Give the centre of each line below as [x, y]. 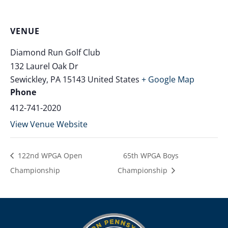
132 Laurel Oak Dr [44, 66]
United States [113, 79]
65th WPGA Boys [151, 155]
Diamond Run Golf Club [55, 52]
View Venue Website [49, 124]
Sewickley [28, 79]
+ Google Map [168, 79]
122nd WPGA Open [49, 155]
